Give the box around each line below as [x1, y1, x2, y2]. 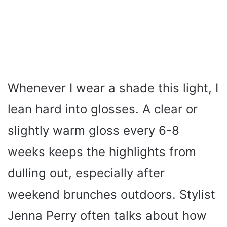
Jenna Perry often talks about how [8, 208, 207, 223]
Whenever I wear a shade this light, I [8, 81, 218, 96]
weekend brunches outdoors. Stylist [8, 187, 215, 202]
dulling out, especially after [8, 166, 165, 181]
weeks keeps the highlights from [8, 144, 196, 160]
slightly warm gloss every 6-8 [8, 123, 179, 138]
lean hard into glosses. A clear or [8, 102, 198, 117]
